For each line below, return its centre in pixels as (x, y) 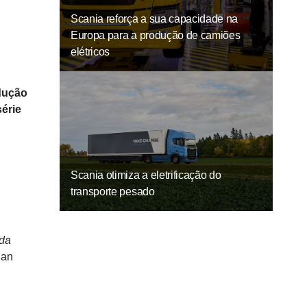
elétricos (90, 52)
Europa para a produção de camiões (156, 36)
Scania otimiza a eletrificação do (146, 175)
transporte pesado (113, 192)
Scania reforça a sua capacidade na (155, 19)
